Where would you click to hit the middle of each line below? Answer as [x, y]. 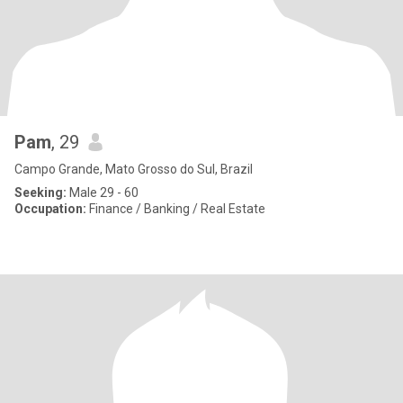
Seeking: [40, 193]
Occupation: [50, 209]
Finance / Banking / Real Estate [176, 209]
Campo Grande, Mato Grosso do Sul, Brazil [134, 169]
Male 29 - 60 [103, 193]
